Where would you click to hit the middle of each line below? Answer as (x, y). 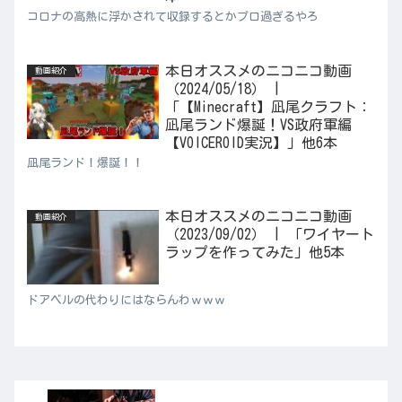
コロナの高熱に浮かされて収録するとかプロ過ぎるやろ (173, 17)
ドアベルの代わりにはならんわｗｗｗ (126, 300)
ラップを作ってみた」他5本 (254, 252)
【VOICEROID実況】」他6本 (251, 142)
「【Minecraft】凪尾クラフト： (268, 106)
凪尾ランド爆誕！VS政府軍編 (258, 124)
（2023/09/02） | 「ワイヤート (269, 234)
